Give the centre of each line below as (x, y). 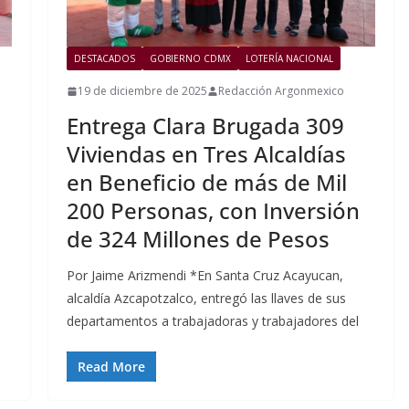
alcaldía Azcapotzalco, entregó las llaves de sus (206, 299)
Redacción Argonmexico (281, 91)
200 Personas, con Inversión (213, 211)
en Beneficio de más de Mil (206, 183)
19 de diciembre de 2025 (142, 91)
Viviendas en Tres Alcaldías (206, 154)
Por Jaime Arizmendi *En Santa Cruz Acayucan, (204, 276)
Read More (111, 367)
